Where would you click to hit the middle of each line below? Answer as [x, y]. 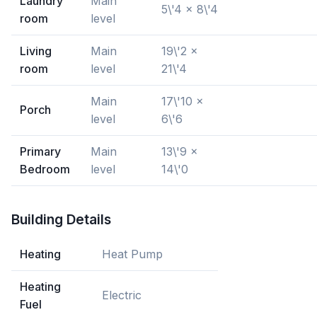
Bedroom [45, 169]
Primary [40, 151]
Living [36, 51]
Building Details [61, 219]
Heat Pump [132, 254]
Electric [122, 295]
